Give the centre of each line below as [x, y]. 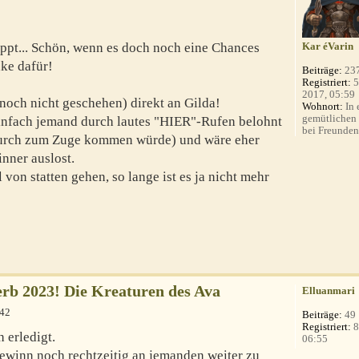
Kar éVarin [328, 46]
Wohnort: [323, 107]
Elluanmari [329, 290]
